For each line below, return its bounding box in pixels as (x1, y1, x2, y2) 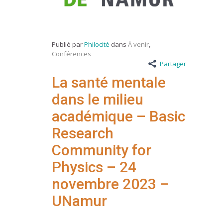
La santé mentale (52, 73, 166, 91)
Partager (160, 59, 186, 68)
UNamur (52, 192, 107, 210)
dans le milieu (52, 90, 143, 108)
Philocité (84, 39, 110, 49)
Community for (52, 141, 151, 159)
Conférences (52, 49, 91, 58)
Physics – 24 (52, 158, 136, 176)
